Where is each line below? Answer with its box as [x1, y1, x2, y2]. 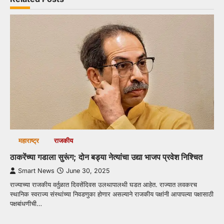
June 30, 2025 [66, 167, 109, 175]
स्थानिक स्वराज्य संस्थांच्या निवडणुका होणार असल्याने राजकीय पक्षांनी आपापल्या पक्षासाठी [10, 190, 213, 198]
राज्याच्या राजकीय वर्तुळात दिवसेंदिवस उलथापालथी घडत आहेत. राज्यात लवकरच [10, 180, 197, 189]
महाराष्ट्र [18, 137, 39, 145]
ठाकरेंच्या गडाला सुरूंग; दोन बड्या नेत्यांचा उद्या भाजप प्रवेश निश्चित [10, 152, 202, 162]
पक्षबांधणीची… [10, 199, 42, 208]
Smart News [18, 167, 54, 175]
